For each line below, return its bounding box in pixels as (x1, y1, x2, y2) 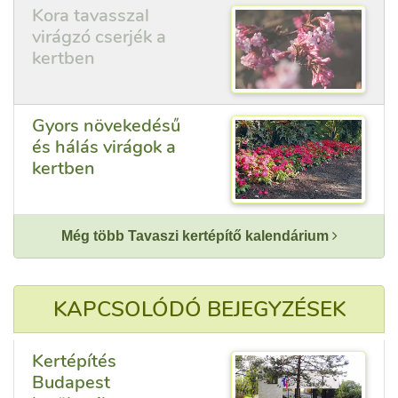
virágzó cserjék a (32, 25, 166, 49)
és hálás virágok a (32, 135, 176, 159)
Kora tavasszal (32, 4, 149, 28)
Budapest (32, 370, 110, 394)
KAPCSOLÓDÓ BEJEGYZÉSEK (52, 295, 346, 323)
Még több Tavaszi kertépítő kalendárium (60, 228, 332, 243)
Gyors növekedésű (32, 114, 180, 138)
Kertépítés (32, 349, 116, 373)
